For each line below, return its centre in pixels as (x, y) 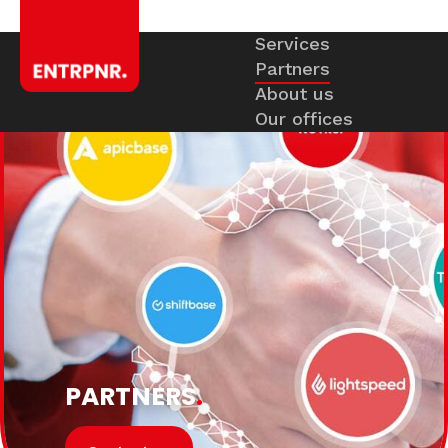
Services (292, 43)
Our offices (304, 118)
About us (294, 93)
